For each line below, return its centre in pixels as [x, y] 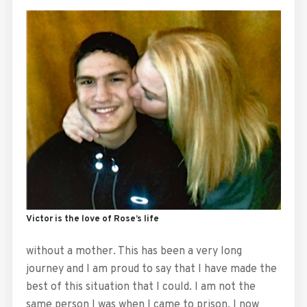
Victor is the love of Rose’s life [92, 220]
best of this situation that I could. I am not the [140, 287]
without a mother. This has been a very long [134, 252]
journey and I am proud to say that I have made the [151, 270]
